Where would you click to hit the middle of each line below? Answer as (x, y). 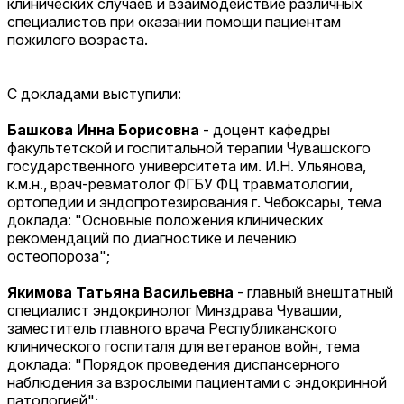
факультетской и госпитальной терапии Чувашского (189, 147)
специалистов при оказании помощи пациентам (174, 21)
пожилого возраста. (78, 39)
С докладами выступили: (94, 93)
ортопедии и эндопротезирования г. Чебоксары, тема (194, 202)
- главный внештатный (313, 292)
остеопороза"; (59, 256)
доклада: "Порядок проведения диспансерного (174, 364)
